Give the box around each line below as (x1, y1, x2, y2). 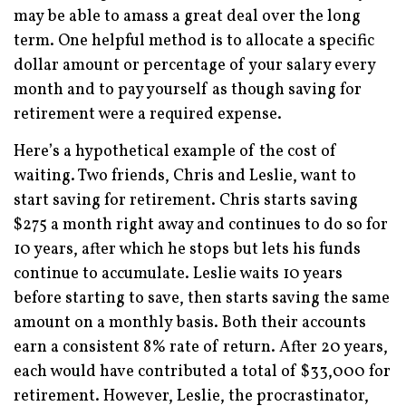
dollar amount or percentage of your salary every (14, 53, 375, 77)
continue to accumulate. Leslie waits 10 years (14, 262, 343, 285)
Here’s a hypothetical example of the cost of (14, 140, 337, 163)
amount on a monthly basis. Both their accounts (14, 311, 366, 334)
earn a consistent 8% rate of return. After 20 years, (14, 335, 388, 359)
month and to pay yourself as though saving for (14, 78, 362, 101)
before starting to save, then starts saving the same (14, 286, 390, 310)
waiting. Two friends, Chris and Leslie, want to (14, 164, 356, 188)
